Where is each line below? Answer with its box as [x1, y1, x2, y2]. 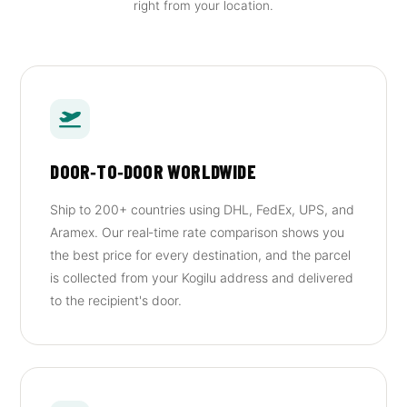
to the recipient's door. [50, 293, 183, 308]
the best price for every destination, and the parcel [50, 247, 352, 263]
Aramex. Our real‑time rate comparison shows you [50, 224, 345, 240]
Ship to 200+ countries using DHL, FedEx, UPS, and [50, 202, 355, 217]
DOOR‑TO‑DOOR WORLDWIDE [50, 160, 256, 183]
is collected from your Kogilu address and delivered [50, 270, 354, 285]
